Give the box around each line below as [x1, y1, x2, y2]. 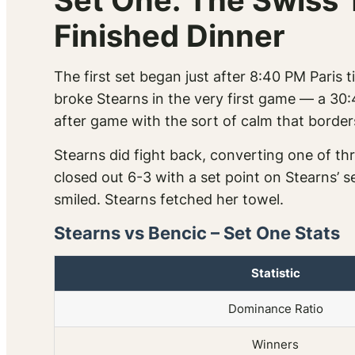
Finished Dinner [54, 17, 285, 55]
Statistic [250, 265, 300, 281]
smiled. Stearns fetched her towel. [54, 191, 284, 208]
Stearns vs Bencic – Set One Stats [54, 223, 340, 244]
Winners [252, 337, 299, 353]
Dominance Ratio [227, 301, 323, 317]
